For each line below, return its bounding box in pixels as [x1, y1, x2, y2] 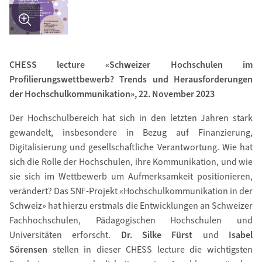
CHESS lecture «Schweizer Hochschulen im [9, 58, 253, 71]
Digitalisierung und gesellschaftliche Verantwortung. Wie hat [9, 141, 253, 154]
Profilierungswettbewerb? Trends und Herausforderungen [9, 73, 253, 86]
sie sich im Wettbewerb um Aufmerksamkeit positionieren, [9, 170, 253, 183]
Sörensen [9, 243, 53, 256]
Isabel [229, 229, 253, 242]
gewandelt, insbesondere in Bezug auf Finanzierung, [9, 126, 253, 139]
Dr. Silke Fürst [120, 229, 193, 242]
